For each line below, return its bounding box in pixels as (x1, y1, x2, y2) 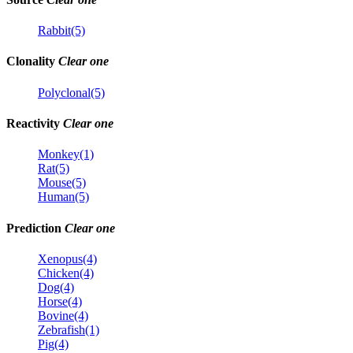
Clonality (6, 54, 58, 69)
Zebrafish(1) (38, 322, 99, 336)
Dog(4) (38, 280, 74, 294)
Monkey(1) (38, 147, 94, 162)
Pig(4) (38, 336, 69, 351)
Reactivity (6, 117, 63, 131)
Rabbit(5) (38, 24, 85, 38)
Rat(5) (38, 162, 69, 176)
